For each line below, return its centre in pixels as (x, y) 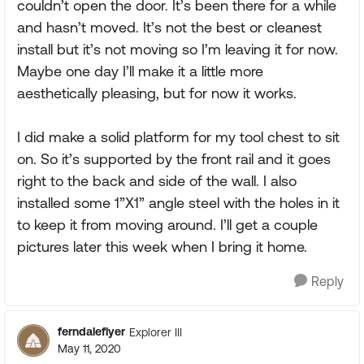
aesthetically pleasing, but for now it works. (157, 93)
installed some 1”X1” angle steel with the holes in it (178, 203)
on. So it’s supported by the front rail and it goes (174, 159)
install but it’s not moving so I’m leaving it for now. (178, 50)
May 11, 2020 (89, 349)
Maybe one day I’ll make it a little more (140, 71)
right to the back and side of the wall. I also (157, 181)
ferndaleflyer (91, 332)
